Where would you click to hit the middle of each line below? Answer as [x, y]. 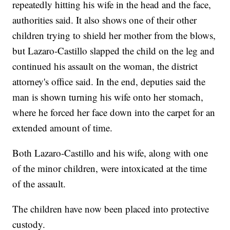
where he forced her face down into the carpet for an [114, 112]
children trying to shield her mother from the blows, [114, 35]
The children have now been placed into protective [111, 209]
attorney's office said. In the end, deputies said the [109, 82]
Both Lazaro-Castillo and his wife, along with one [110, 153]
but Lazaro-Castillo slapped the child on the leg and [114, 51]
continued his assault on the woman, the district [105, 66]
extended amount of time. [63, 128]
